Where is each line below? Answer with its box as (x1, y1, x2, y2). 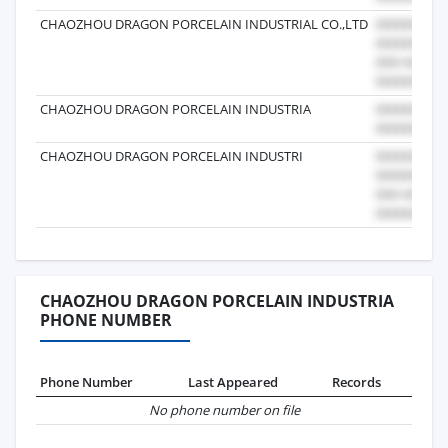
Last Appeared (188, 372, 278, 391)
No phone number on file (148, 400, 300, 419)
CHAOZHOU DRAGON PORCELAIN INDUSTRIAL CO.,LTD (40, 14, 368, 33)
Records (332, 372, 381, 391)
